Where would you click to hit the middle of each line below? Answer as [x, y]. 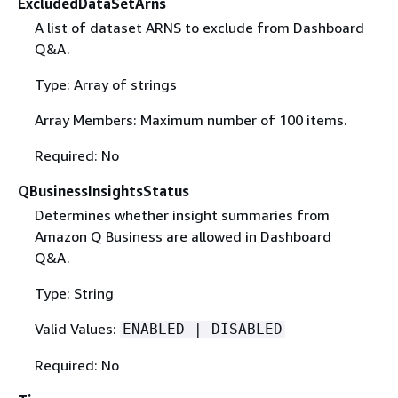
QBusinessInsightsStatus [103, 191]
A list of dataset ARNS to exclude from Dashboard [199, 27]
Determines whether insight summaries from [182, 215]
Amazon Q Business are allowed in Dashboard [183, 236]
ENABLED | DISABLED [202, 329]
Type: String [74, 293]
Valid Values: [77, 328]
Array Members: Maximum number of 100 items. [191, 119]
